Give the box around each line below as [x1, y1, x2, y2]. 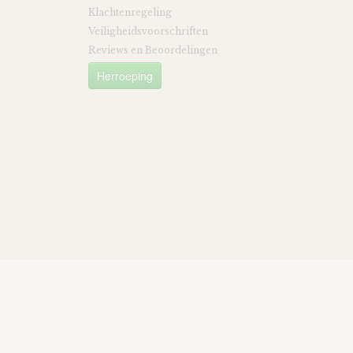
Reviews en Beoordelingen [88, 44, 217, 56]
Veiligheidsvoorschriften [88, 25, 208, 37]
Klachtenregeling [88, 6, 172, 18]
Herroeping [97, 68, 153, 84]
